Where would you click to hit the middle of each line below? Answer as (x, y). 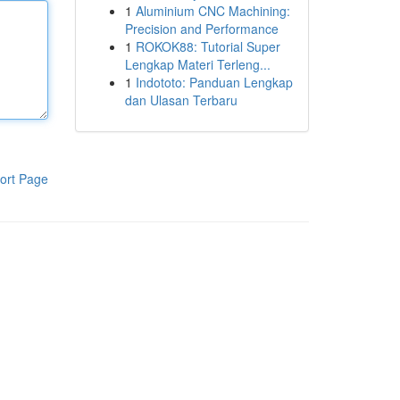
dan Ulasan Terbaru (181, 100)
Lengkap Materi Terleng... (197, 64)
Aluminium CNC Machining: (212, 11)
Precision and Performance (201, 29)
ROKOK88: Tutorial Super (208, 46)
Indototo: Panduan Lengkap (214, 82)
